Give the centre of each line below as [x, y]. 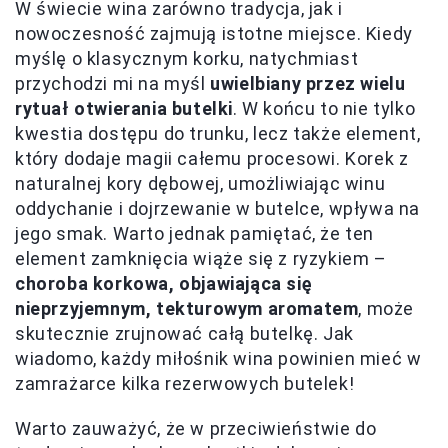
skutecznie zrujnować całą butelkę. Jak [184, 333]
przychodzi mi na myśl [113, 83]
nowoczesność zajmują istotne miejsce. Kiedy [214, 33]
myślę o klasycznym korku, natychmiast [187, 58]
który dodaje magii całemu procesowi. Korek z [212, 158]
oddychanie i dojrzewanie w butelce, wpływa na [218, 208]
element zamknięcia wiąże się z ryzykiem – [201, 258]
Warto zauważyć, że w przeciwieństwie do [196, 428]
